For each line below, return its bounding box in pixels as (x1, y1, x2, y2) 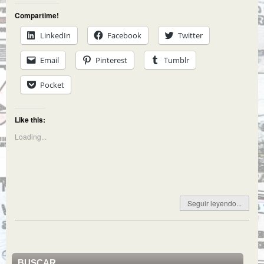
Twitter (178, 30, 203, 41)
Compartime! (15, 10, 59, 21)
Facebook (107, 30, 141, 41)
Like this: (15, 114, 45, 125)
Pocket (40, 80, 64, 90)
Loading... (15, 131, 47, 141)
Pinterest (95, 55, 127, 65)
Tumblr (164, 55, 189, 65)
